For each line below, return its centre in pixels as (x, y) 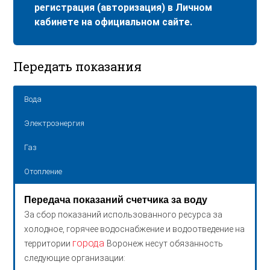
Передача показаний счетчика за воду (116, 199)
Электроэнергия (55, 123)
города (90, 243)
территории (49, 243)
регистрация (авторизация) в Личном (124, 8)
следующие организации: (75, 258)
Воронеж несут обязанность (165, 243)
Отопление (43, 171)
